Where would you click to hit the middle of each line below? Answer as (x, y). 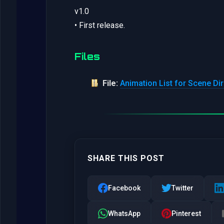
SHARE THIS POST (126, 158)
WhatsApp (124, 213)
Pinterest (186, 213)
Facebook (124, 188)
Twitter (182, 188)
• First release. (100, 25)
